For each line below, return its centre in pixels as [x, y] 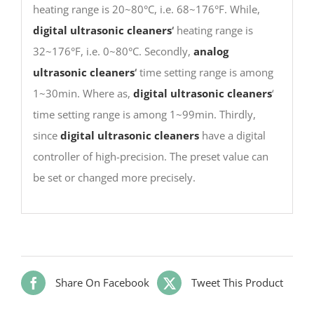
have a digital [232, 136]
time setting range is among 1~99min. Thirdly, [144, 115]
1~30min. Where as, [83, 94]
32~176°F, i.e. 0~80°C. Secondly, [113, 52]
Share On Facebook [102, 283]
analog [211, 52]
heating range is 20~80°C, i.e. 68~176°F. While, [146, 9]
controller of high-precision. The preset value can [150, 157]
